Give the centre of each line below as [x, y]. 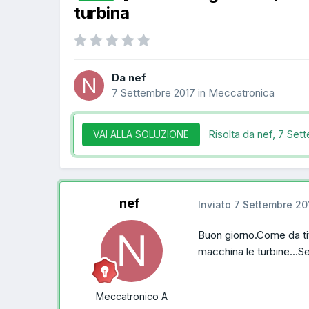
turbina [102, 12]
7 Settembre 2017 [153, 92]
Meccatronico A [132, 297]
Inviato [216, 204]
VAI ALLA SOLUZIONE [141, 134]
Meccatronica [241, 92]
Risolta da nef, [243, 134]
